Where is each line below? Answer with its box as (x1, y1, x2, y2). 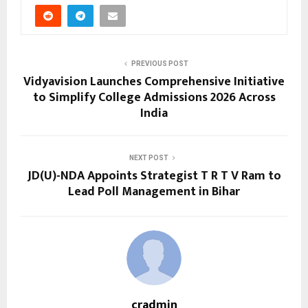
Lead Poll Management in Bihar (68, 181, 240, 202)
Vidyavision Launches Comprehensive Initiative (23, 71, 285, 92)
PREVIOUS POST (131, 59, 188, 67)
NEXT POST (129, 153, 168, 162)
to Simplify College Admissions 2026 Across (32, 87, 276, 108)
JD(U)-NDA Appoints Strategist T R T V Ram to (27, 165, 281, 186)
